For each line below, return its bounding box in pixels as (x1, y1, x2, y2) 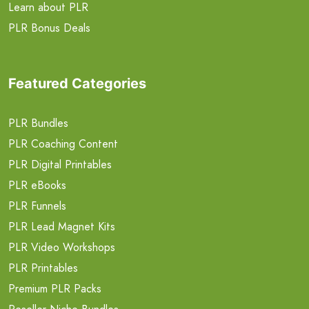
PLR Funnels (8, 197, 66, 214)
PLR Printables (8, 259, 78, 276)
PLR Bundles (8, 114, 68, 131)
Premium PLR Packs (8, 280, 101, 297)
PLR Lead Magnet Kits (8, 218, 115, 235)
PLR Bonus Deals (8, 19, 90, 36)
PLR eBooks (8, 177, 66, 193)
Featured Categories (8, 74, 146, 92)
